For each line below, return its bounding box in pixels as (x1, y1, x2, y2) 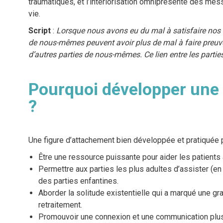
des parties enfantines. (38, 176, 118, 186)
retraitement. (38, 200, 82, 210)
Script (28, 26, 51, 36)
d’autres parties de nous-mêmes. (28, 50, 142, 60)
